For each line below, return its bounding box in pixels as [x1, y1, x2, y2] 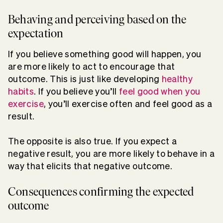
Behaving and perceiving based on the [8, 11, 187, 26]
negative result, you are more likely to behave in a [8, 148, 215, 158]
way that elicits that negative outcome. [8, 161, 173, 171]
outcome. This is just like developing [8, 74, 162, 84]
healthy [161, 74, 193, 84]
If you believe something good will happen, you [8, 49, 202, 59]
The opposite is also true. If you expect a [8, 136, 177, 146]
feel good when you [118, 86, 201, 96]
